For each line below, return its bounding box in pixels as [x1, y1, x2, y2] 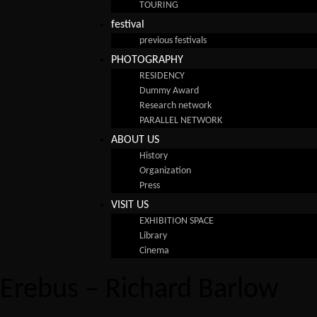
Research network [139, 100, 212, 112]
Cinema [139, 246, 169, 257]
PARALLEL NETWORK [139, 115, 222, 127]
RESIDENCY [139, 71, 185, 82]
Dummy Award [139, 86, 199, 97]
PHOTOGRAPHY [111, 54, 183, 67]
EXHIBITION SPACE [139, 216, 214, 227]
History [139, 151, 168, 162]
